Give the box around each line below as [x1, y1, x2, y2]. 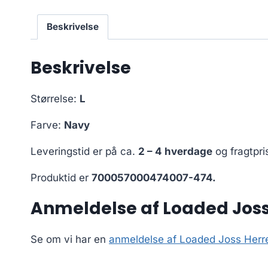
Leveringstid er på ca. [31, 145, 138, 157]
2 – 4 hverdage [138, 145, 212, 157]
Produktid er [31, 172, 92, 184]
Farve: [31, 119, 64, 131]
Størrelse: [31, 93, 80, 105]
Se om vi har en [31, 233, 109, 245]
